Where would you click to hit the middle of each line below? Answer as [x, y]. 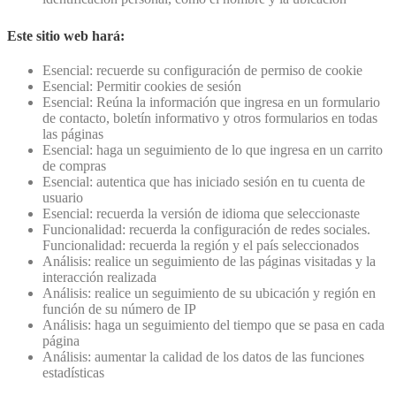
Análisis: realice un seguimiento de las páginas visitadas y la [209, 261]
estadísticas [73, 372]
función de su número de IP [119, 308]
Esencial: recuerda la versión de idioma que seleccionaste [201, 213]
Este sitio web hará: [66, 35]
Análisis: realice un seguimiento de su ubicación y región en [209, 293]
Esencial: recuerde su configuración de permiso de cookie [202, 70]
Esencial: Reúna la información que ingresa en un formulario [211, 102]
